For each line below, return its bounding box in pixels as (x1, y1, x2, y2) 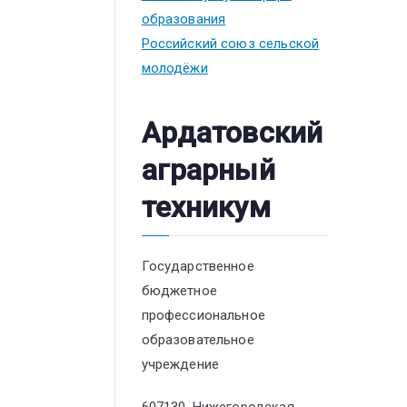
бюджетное (141, 283, 217, 300)
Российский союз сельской (141, 35, 320, 52)
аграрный (141, 153, 275, 188)
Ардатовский (141, 115, 323, 151)
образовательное (141, 332, 254, 349)
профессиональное (141, 307, 265, 324)
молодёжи (141, 59, 208, 76)
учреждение (141, 356, 220, 373)
